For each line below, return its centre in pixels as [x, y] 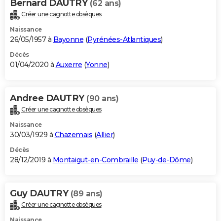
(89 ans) [86, 193]
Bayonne [68, 39]
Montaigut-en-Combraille [95, 160]
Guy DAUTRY [40, 193]
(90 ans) [102, 98]
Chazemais [73, 134]
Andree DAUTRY [48, 98]
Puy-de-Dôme [166, 160]
